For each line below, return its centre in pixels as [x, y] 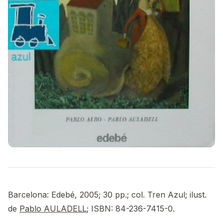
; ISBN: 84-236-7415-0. [131, 209]
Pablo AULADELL [53, 209]
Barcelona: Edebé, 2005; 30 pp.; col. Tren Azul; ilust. [107, 195]
